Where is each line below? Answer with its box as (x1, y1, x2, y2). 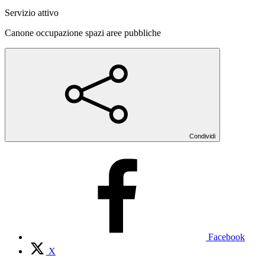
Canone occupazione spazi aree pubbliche (5, 27, 161, 38)
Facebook (208, 231, 245, 242)
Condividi (189, 132, 215, 140)
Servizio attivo (5, 7, 59, 18)
